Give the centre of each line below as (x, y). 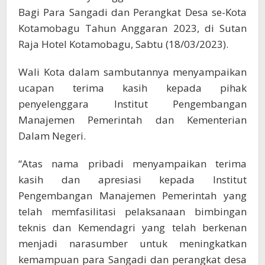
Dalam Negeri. (52, 136)
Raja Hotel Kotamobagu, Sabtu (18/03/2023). (123, 44)
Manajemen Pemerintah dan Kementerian (132, 120)
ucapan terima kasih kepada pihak (132, 88)
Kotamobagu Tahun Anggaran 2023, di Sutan (132, 28)
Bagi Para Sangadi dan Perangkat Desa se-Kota (132, 12)
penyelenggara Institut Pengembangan (132, 104)
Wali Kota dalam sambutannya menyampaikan (132, 72)
